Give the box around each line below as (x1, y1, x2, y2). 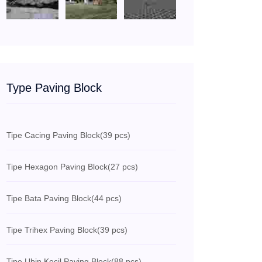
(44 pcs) (91, 194, 122, 204)
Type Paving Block (6, 81, 102, 95)
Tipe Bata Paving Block (6, 194, 91, 204)
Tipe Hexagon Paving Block (6, 162, 108, 172)
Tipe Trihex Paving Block (6, 225, 97, 235)
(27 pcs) (108, 162, 138, 172)
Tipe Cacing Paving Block (6, 130, 100, 140)
